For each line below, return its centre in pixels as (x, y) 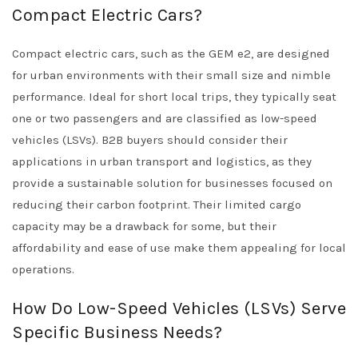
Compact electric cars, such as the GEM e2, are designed (171, 54)
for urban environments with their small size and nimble (171, 75)
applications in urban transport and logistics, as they (162, 161)
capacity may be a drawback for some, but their (144, 226)
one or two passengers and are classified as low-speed (165, 118)
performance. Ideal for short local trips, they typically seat (174, 97)
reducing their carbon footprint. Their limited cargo (157, 205)
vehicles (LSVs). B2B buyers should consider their (150, 140)
